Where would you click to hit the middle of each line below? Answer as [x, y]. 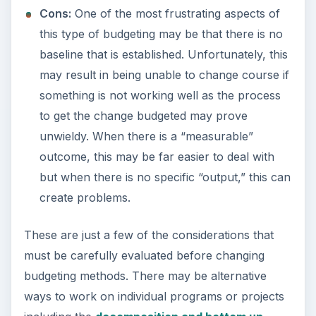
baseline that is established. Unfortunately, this [163, 55]
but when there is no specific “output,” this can [165, 177]
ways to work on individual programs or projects [154, 297]
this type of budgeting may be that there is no [161, 34]
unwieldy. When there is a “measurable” [146, 136]
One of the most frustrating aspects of [175, 14]
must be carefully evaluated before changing [144, 256]
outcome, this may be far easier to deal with [157, 157]
